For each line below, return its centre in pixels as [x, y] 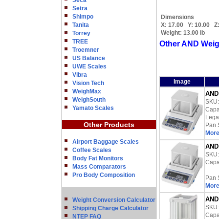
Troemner [86, 50]
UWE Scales [89, 66]
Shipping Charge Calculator [110, 208]
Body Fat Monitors [98, 158]
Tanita [81, 25]
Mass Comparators [99, 167]
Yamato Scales [93, 108]
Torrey [81, 33]
